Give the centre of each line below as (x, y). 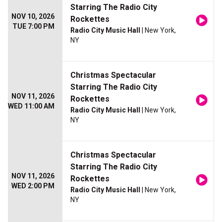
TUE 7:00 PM (33, 27)
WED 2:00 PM (33, 186)
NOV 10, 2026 (33, 17)
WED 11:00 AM (31, 106)
